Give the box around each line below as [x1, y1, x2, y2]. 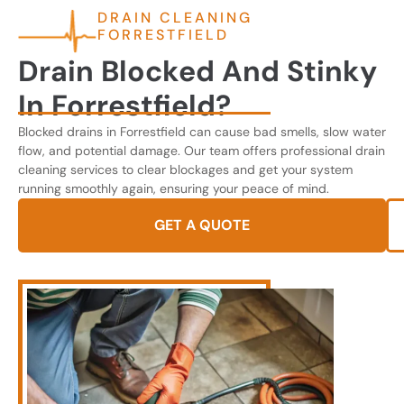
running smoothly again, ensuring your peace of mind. [18, 180, 329, 197]
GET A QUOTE [154, 216, 250, 235]
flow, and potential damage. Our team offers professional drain [18, 142, 385, 160]
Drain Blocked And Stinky [18, 52, 377, 91]
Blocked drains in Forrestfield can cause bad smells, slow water [18, 124, 386, 141]
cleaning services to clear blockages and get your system [18, 161, 353, 179]
